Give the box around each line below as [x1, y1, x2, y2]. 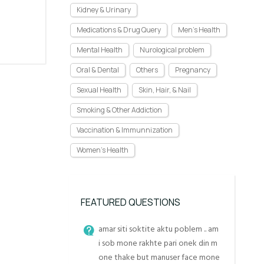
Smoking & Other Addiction [77, 105, 162, 115]
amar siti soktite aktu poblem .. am [98, 222, 219, 236]
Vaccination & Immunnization [77, 125, 173, 135]
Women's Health [77, 145, 128, 155]
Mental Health [77, 45, 123, 55]
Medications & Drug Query [77, 25, 161, 35]
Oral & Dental [77, 65, 119, 75]
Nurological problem [140, 45, 204, 55]
